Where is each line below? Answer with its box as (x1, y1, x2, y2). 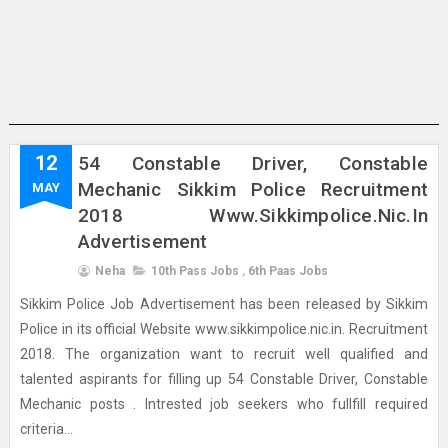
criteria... (19, 421, 73, 437)
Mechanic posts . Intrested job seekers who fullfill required (19, 396, 429, 412)
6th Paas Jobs (247, 264, 328, 278)
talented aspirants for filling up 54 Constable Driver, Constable (19, 371, 429, 387)
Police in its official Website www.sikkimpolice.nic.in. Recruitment (19, 321, 429, 337)
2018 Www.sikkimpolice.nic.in (77, 204, 429, 227)
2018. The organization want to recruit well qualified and (19, 346, 429, 362)
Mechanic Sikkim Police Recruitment (77, 178, 429, 201)
